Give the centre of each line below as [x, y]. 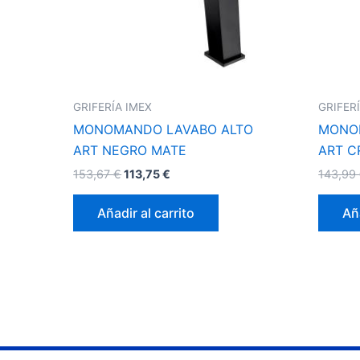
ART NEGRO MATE [130, 151]
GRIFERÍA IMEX [113, 106]
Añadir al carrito [146, 213]
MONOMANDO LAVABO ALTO [164, 130]
